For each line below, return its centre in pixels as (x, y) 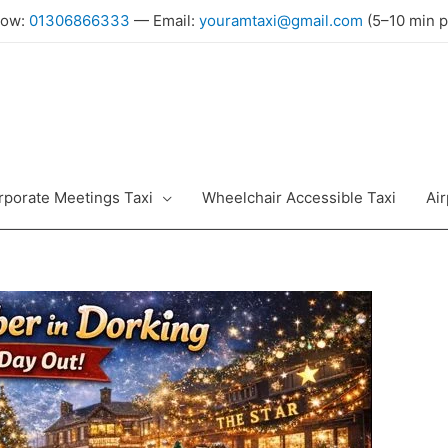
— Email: (164, 20)
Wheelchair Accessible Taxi (299, 197)
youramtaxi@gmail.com (280, 20)
